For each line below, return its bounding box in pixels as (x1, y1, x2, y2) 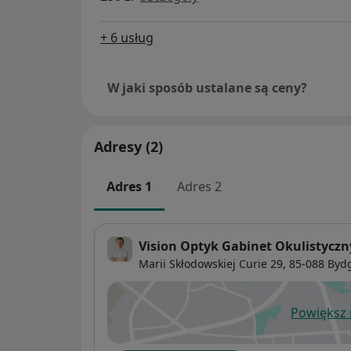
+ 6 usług (100, 28, 154, 46)
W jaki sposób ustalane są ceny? (107, 78, 307, 96)
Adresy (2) (94, 136, 163, 156)
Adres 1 (107, 177, 152, 195)
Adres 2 (177, 177, 222, 195)
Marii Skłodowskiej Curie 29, (139, 256, 286, 272)
